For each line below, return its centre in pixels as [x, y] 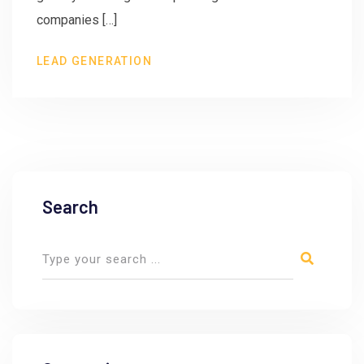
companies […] [77, 20]
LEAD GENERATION [94, 61]
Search [70, 207]
